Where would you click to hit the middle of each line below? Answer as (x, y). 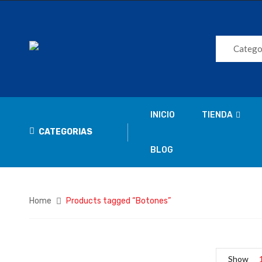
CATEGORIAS (65, 132)
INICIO (163, 115)
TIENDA (217, 115)
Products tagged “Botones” (118, 201)
